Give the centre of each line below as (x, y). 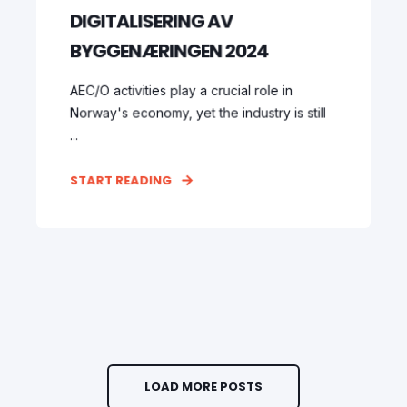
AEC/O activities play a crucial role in (181, 90)
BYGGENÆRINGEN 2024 (169, 51)
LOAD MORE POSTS (203, 387)
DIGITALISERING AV (151, 21)
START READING (121, 180)
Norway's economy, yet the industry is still (198, 113)
